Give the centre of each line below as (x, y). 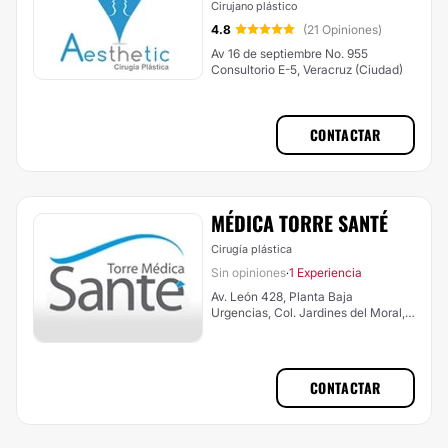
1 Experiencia (325, 272)
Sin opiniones (248, 272)
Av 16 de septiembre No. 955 (289, 53)
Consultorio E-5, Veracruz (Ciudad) (307, 69)
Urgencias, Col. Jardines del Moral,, (242, 312)
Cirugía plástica (251, 249)
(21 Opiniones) (342, 29)
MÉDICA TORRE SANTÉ (299, 223)
